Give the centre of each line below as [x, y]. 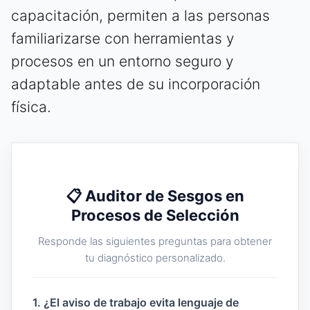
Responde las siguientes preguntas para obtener [155, 241]
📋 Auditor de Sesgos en [155, 196]
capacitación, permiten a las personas [140, 16]
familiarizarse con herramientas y [122, 39]
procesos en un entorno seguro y [122, 62]
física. [31, 107]
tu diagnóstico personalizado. [155, 258]
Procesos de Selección [155, 216]
